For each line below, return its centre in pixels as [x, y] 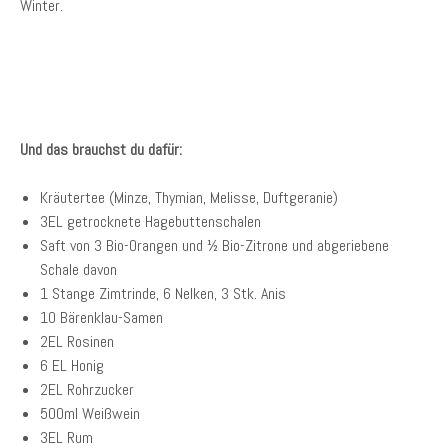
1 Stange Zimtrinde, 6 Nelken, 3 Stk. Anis [163, 293]
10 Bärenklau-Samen [101, 317]
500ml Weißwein [90, 413]
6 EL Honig [72, 365]
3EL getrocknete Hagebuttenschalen [150, 221]
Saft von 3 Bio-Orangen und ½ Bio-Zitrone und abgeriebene [214, 245]
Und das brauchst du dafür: [101, 149]
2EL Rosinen [77, 341]
